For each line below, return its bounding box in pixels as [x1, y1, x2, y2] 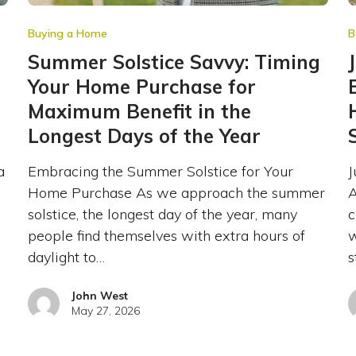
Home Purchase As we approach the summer [27, 183, 325, 202]
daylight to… [27, 247, 105, 266]
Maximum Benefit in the [27, 99, 251, 123]
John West [71, 288, 128, 303]
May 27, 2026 [71, 303, 140, 318]
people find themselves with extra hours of [27, 226, 305, 245]
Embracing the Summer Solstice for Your [27, 161, 293, 180]
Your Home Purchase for [27, 74, 256, 99]
